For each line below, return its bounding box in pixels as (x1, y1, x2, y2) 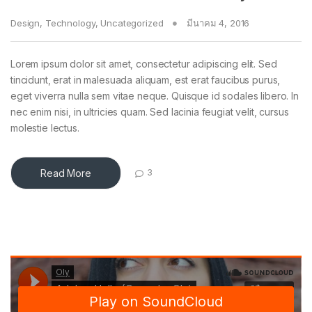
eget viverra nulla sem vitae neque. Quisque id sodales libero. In (10, 90, 299, 102)
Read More (40, 167, 91, 180)
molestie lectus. (10, 122, 79, 134)
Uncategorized (100, 17, 164, 29)
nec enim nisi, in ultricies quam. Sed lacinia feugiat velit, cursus (10, 106, 289, 118)
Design (10, 17, 40, 29)
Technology (45, 17, 95, 29)
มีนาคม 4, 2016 (187, 17, 250, 29)
